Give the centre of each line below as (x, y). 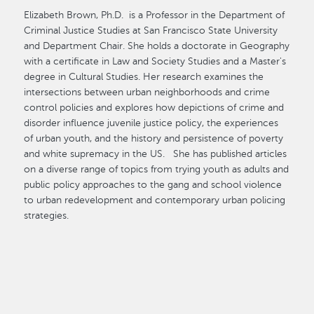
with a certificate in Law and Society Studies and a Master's (155, 61)
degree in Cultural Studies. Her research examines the (144, 76)
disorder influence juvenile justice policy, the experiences (151, 123)
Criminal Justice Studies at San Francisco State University (151, 30)
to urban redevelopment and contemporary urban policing (155, 200)
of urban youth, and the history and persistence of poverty (154, 138)
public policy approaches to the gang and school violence (153, 184)
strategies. (49, 215)
